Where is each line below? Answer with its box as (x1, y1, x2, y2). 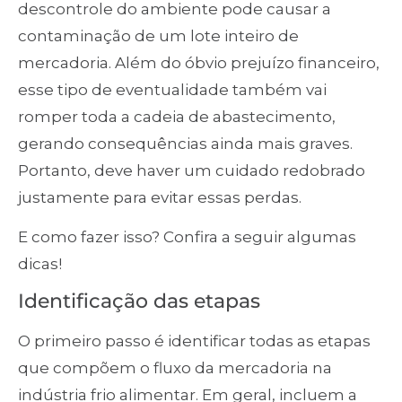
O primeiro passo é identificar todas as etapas (18, 332, 371, 351)
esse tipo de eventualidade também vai (18, 80, 327, 99)
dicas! (18, 255, 62, 274)
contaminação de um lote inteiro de (18, 26, 299, 45)
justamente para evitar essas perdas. (18, 188, 305, 206)
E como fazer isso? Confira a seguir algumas (18, 228, 356, 247)
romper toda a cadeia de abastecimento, (18, 107, 336, 126)
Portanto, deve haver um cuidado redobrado (18, 161, 365, 179)
